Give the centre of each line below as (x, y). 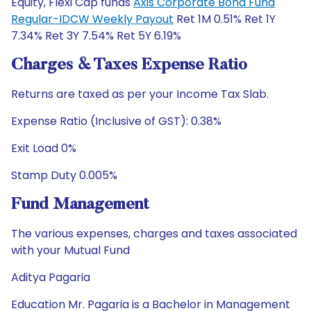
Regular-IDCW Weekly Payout (92, 19)
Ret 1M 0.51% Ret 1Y (225, 19)
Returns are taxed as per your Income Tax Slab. (140, 94)
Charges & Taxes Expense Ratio (129, 65)
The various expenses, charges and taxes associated (154, 234)
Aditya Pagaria (51, 277)
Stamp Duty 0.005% (64, 175)
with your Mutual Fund (70, 250)
